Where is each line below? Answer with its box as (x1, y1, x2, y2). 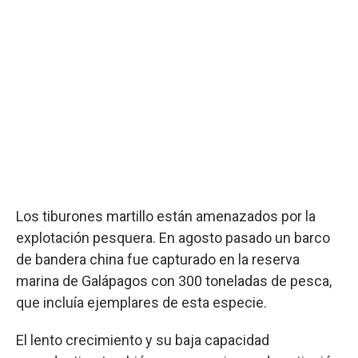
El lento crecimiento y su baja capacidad (16, 331, 269, 348)
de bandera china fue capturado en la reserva (16, 250, 300, 268)
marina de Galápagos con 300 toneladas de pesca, (16, 272, 332, 289)
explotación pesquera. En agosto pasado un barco (16, 229, 330, 246)
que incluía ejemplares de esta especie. (16, 293, 267, 311)
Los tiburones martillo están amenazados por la (16, 207, 316, 225)
